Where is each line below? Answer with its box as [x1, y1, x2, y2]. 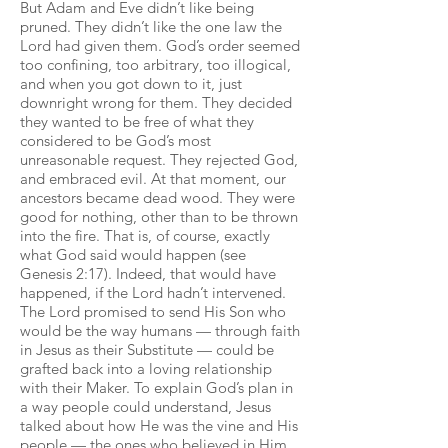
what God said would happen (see [20, 245, 246, 264]
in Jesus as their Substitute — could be [20, 340, 274, 359]
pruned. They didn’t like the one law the [20, 17, 282, 36]
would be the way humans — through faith [20, 321, 300, 340]
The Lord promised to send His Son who [20, 302, 286, 321]
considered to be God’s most [20, 131, 211, 150]
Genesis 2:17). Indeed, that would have [20, 264, 276, 283]
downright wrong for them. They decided [20, 93, 292, 112]
